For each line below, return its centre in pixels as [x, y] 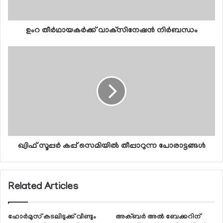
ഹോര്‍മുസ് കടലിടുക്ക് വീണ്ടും [52, 217]
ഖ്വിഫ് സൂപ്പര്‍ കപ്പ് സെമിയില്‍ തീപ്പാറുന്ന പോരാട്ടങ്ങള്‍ [111, 146]
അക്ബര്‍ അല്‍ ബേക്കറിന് [158, 217]
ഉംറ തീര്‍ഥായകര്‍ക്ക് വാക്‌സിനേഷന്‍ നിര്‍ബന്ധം [111, 31]
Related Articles [43, 187]
